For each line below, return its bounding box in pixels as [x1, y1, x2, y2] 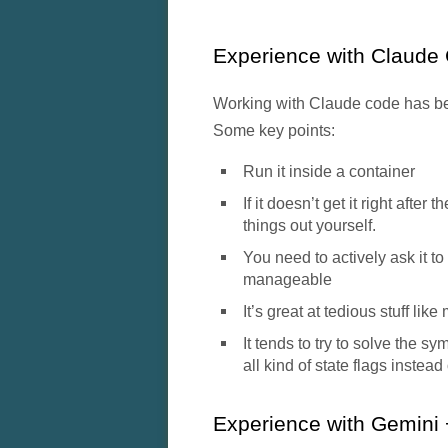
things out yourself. [242, 215, 376, 234]
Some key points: [212, 120, 335, 139]
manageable [242, 269, 332, 288]
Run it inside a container [242, 161, 415, 180]
